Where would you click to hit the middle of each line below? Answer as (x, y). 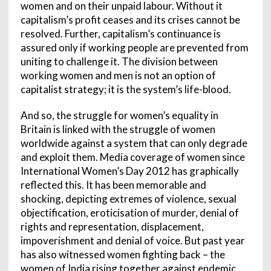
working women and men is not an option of (118, 75)
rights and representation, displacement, (112, 226)
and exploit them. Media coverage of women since (132, 157)
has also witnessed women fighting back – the (122, 254)
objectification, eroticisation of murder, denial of (129, 212)
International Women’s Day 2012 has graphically (129, 171)
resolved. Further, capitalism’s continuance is (120, 33)
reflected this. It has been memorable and (113, 184)
